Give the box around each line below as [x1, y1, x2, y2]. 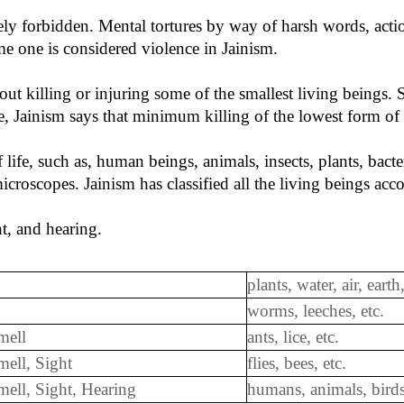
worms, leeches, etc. [247, 301, 384, 320]
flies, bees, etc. [247, 353, 346, 372]
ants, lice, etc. [247, 327, 339, 346]
